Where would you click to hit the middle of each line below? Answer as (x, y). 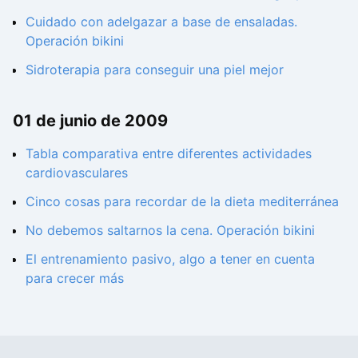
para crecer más (75, 278)
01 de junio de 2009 (90, 120)
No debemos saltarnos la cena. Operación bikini (170, 231)
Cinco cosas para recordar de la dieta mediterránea (182, 202)
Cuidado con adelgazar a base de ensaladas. (161, 21)
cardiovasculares (77, 173)
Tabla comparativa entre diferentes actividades (169, 154)
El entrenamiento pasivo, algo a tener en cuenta (170, 259)
